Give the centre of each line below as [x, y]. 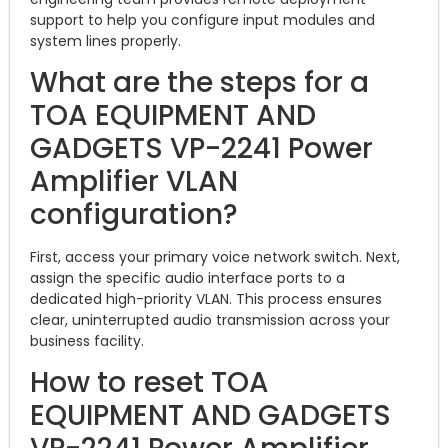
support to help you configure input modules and [202, 19]
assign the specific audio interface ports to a [187, 278]
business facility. [87, 341]
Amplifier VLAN [134, 182]
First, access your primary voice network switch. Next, [215, 257]
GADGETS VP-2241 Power [201, 149]
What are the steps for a [199, 83]
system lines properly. [105, 40]
